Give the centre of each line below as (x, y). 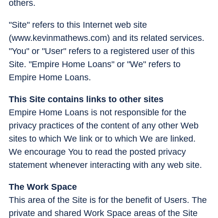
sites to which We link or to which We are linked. (102, 138)
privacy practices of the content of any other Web (104, 125)
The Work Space (43, 187)
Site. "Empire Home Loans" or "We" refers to (95, 64)
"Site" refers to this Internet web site (78, 25)
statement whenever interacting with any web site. (105, 165)
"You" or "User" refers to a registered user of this (102, 51)
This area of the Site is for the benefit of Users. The (108, 200)
